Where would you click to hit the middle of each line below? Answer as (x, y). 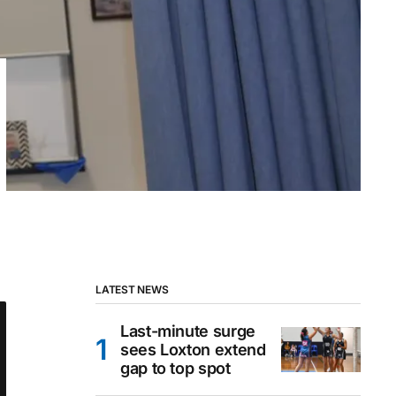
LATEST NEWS (132, 289)
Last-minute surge (188, 331)
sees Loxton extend (193, 350)
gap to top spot (175, 368)
